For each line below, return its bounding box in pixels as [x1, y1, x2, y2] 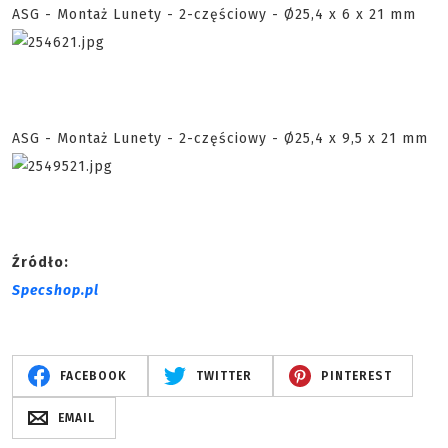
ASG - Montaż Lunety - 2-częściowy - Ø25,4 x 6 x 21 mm [12, 6, 416, 23]
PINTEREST [320, 369, 392, 383]
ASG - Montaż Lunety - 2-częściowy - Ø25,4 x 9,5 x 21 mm [12, 130, 428, 147]
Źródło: [12, 254, 69, 271]
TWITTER [195, 369, 252, 383]
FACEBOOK [59, 369, 127, 383]
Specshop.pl [12, 282, 99, 299]
